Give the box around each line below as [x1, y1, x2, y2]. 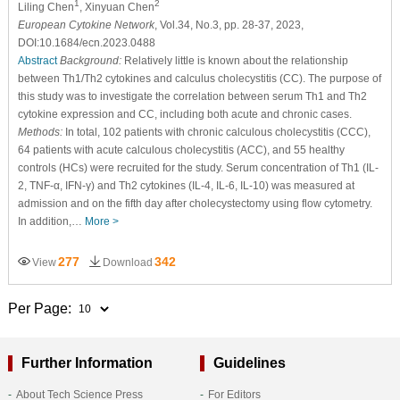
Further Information [21, 354, 153, 371]
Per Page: [7, 300, 75, 316]
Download [102, 255, 153, 269]
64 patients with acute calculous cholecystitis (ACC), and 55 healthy [17, 143, 345, 156]
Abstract [17, 54, 57, 67]
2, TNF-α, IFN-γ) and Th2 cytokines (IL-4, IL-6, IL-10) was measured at [17, 179, 354, 192]
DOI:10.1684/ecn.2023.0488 [17, 36, 155, 49]
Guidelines [212, 354, 286, 371]
